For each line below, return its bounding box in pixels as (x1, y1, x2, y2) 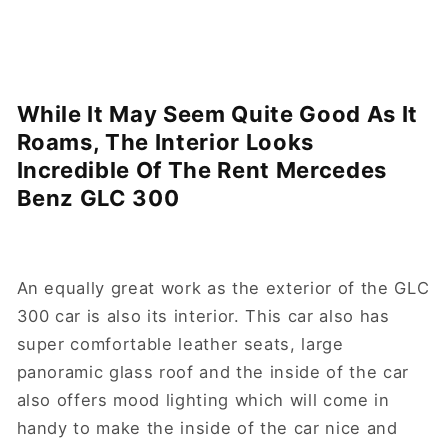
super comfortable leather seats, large (16, 334, 344, 355)
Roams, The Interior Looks (16, 128, 315, 155)
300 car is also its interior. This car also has (16, 306, 390, 327)
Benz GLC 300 (16, 184, 186, 211)
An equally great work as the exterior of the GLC (16, 278, 430, 299)
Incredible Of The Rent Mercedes (16, 156, 387, 183)
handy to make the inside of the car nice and (16, 418, 398, 439)
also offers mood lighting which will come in (16, 390, 390, 411)
